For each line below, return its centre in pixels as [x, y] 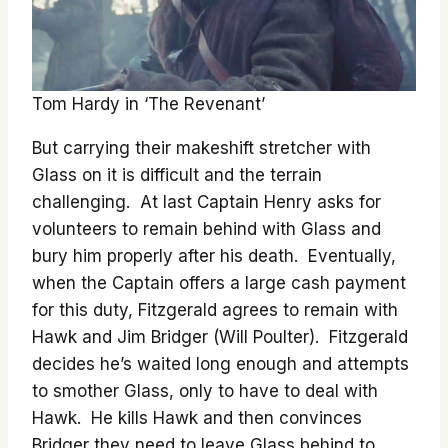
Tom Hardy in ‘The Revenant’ [148, 104]
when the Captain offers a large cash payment [219, 283]
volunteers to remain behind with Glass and [206, 229]
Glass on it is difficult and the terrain [177, 175]
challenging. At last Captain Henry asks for [206, 202]
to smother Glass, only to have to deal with [205, 391]
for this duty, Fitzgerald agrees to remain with [215, 310]
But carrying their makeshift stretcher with [201, 148]
